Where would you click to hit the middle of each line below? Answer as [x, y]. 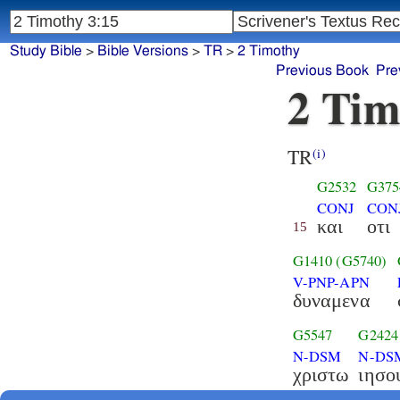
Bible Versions [142, 51]
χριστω [321, 374]
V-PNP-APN [331, 282]
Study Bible [46, 51]
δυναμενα [331, 300]
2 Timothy [268, 51]
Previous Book [322, 71]
